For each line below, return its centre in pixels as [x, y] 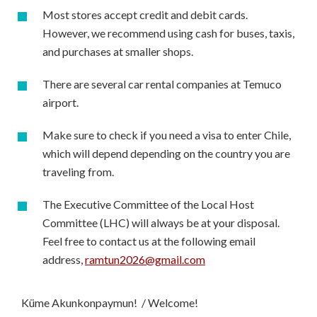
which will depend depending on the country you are [166, 153]
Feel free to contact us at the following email [149, 241]
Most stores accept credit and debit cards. [145, 15]
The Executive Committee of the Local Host [148, 204]
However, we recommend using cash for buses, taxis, [168, 33]
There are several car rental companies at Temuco [162, 84]
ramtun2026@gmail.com [145, 259]
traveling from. [78, 172]
